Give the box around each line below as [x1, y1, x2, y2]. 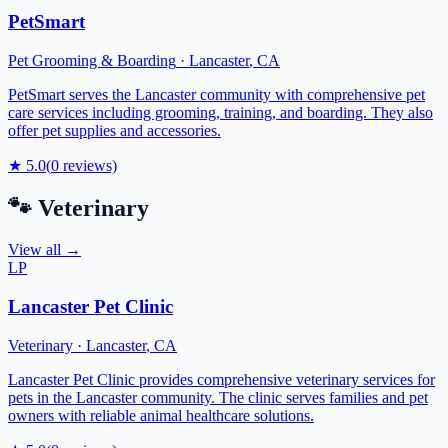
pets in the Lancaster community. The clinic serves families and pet [8, 388, 428, 406]
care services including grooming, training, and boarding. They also [8, 103, 433, 121]
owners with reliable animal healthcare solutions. [8, 406, 314, 424]
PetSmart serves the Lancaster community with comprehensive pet [8, 85, 425, 103]
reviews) [59, 156, 117, 174]
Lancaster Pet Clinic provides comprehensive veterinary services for [8, 370, 435, 388]
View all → [8, 241, 81, 259]
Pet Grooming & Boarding [8, 51, 176, 69]
